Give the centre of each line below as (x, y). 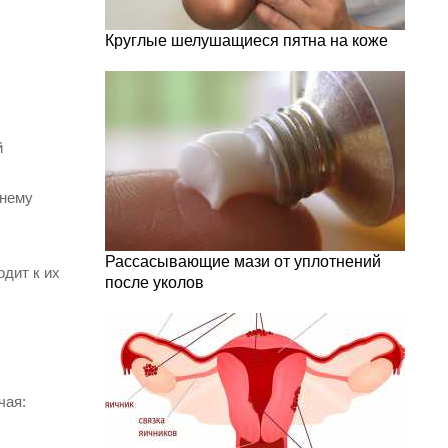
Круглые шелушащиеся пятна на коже (246, 40)
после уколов (154, 282)
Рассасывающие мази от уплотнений (243, 261)
